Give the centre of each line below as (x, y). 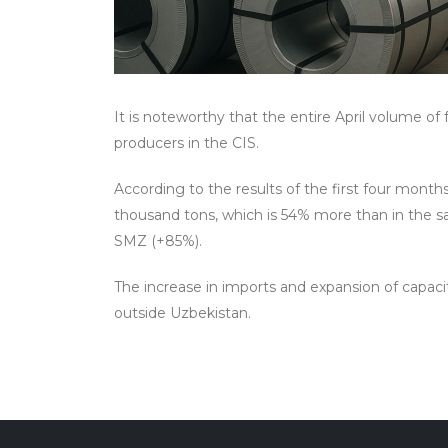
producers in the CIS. (186, 143)
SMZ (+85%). (158, 241)
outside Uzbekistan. (182, 313)
